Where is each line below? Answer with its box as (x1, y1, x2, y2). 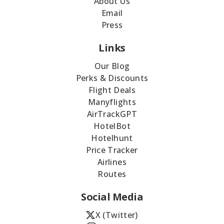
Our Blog (94, 60, 130, 72)
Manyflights (88, 96, 136, 108)
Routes (97, 168, 126, 180)
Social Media (81, 190, 143, 204)
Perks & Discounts (75, 72, 148, 84)
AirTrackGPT (87, 108, 137, 120)
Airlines (97, 156, 126, 168)
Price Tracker (86, 144, 138, 156)
